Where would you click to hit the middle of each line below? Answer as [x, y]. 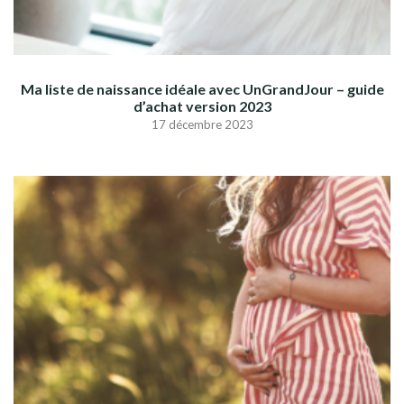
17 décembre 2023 [202, 125]
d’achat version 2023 [202, 106]
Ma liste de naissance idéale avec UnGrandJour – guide [202, 89]
